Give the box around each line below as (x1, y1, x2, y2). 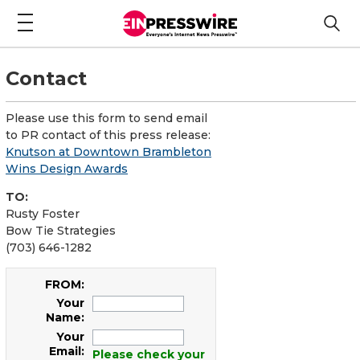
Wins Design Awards (6, 161, 128, 176)
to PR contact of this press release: (6, 127, 211, 142)
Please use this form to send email (6, 110, 207, 125)
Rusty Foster (6, 206, 80, 221)
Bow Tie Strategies (6, 223, 116, 238)
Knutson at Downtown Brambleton (6, 144, 211, 159)
